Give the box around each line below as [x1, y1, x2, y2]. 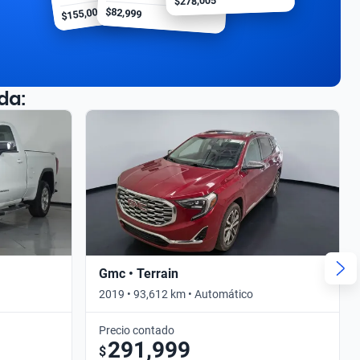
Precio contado [99, 323, 174, 337]
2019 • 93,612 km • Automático [99, 287, 253, 301]
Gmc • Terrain [99, 265, 178, 281]
